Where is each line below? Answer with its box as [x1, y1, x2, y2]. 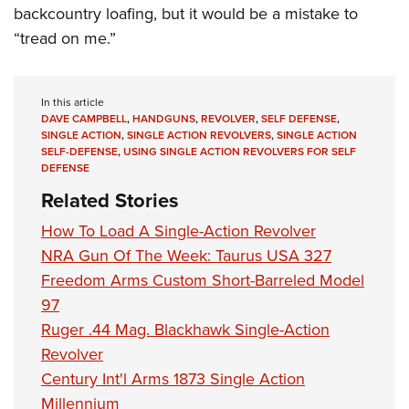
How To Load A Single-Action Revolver [41, 219, 316, 244]
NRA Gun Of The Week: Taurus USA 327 [41, 244, 331, 268]
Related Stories [41, 185, 179, 216]
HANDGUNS [132, 110, 195, 128]
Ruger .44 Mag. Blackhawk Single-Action [41, 318, 330, 342]
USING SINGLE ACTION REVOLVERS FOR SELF [123, 143, 356, 161]
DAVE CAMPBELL [41, 110, 127, 128]
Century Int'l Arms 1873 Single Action [41, 367, 305, 392]
